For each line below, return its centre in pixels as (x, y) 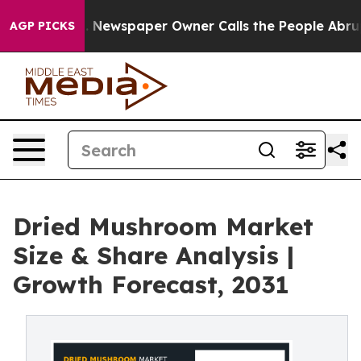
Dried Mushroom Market (163, 226)
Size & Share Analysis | (154, 255)
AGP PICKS (42, 26)
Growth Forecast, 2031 (151, 284)
